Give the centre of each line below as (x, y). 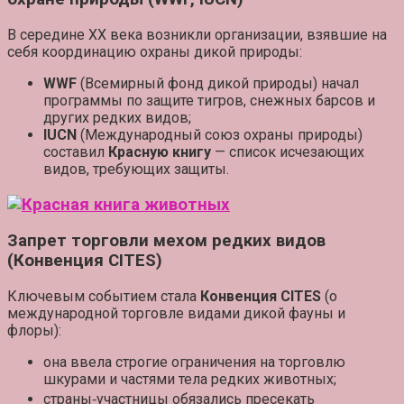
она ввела (79, 363)
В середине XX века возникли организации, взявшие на (197, 35)
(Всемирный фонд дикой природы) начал (218, 84)
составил (76, 152)
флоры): (34, 331)
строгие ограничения (186, 363)
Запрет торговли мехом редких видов (166, 241)
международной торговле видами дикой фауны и (176, 314)
